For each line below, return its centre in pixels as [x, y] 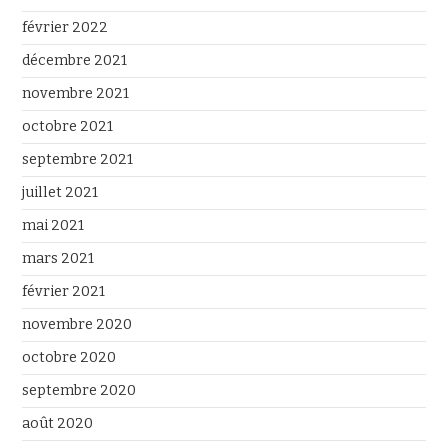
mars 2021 [58, 258]
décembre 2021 [75, 60]
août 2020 [58, 423]
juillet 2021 [60, 192]
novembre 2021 [76, 93]
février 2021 [64, 291]
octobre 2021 [68, 126]
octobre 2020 [69, 357]
